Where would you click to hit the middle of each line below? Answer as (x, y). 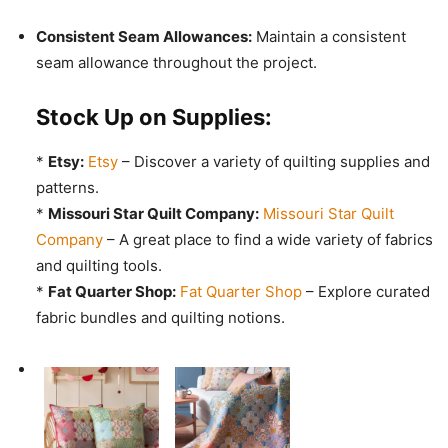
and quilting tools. (99, 266)
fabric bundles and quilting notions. (160, 318)
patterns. (67, 188)
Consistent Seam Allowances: (144, 37)
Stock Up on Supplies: (154, 117)
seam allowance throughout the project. (176, 63)
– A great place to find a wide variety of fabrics (268, 240)
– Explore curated (366, 292)
